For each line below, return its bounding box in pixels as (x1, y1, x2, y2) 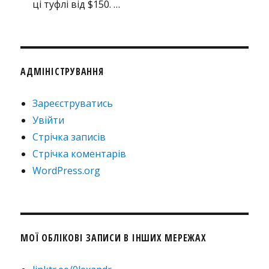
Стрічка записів (32, 130, 106, 144)
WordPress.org (32, 163, 101, 177)
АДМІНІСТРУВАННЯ (20, 64, 104, 78)
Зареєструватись (32, 96, 113, 110)
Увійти (32, 113, 65, 127)
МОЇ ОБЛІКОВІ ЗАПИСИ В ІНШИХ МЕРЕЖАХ (20, 231, 207, 244)
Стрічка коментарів (32, 147, 127, 160)
